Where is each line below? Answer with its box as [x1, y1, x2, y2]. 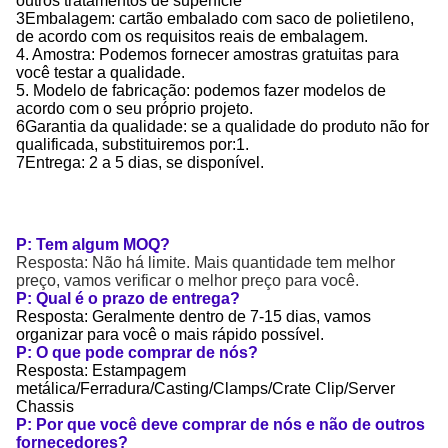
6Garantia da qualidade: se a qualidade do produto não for [16, 118, 429, 135]
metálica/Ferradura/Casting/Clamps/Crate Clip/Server [16, 380, 395, 397]
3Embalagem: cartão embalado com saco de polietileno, [16, 10, 414, 27]
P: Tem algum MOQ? [16, 236, 170, 253]
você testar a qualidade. [16, 64, 185, 81]
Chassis [16, 398, 74, 415]
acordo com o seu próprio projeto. [16, 100, 253, 117]
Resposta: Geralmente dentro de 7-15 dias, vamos [16, 308, 371, 325]
